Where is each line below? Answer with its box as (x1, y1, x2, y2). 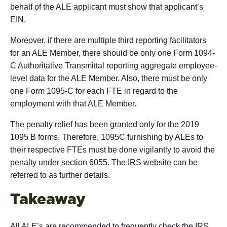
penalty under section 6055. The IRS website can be (10, 158, 198, 167)
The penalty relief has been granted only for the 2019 (10, 120, 199, 129)
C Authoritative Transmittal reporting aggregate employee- (10, 61, 217, 70)
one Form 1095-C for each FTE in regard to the (10, 86, 178, 95)
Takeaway (10, 189, 86, 208)
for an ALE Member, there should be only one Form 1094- (10, 48, 215, 57)
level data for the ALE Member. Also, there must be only (10, 73, 207, 83)
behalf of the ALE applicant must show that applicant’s (10, 2, 203, 11)
